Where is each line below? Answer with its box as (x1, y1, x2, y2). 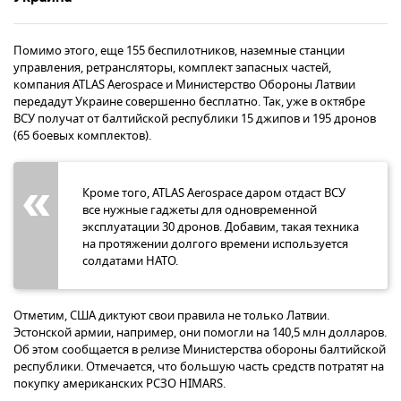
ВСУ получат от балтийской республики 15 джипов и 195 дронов (13, 109, 376, 127)
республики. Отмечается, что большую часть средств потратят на (13, 357, 384, 375)
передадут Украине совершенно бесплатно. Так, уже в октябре (13, 92, 365, 110)
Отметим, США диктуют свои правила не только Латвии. (13, 306, 329, 324)
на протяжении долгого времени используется (82, 235, 348, 252)
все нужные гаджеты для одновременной (82, 200, 317, 218)
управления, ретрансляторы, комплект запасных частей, (13, 58, 331, 76)
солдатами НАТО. (82, 252, 178, 269)
